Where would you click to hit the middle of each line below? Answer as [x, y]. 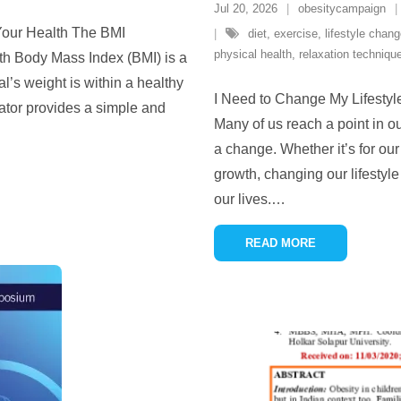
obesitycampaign [342, 9]
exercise [296, 34]
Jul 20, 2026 [246, 9]
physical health [253, 54]
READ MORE [281, 243]
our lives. [243, 199]
